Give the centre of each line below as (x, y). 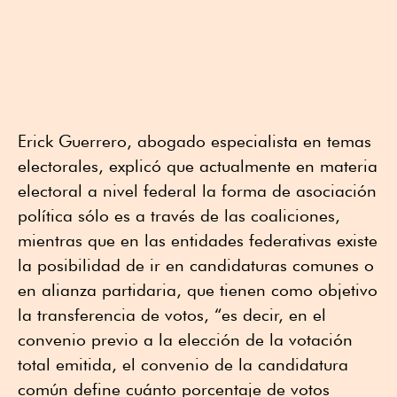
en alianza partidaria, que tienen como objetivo (198, 290)
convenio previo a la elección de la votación (185, 340)
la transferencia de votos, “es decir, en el (172, 315)
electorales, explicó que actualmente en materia (198, 166)
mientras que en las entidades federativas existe (198, 241)
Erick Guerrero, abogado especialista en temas (195, 141)
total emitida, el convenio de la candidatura (183, 365)
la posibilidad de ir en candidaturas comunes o (196, 265)
